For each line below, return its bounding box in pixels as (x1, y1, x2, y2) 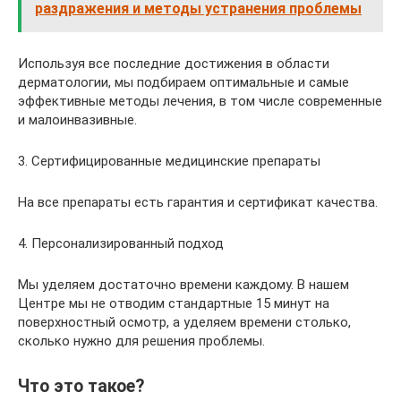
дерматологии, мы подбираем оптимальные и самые (18, 74, 349, 90)
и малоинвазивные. (18, 112, 137, 128)
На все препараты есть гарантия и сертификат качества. (18, 194, 378, 210)
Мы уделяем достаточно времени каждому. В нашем (18, 277, 349, 293)
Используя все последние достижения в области (18, 55, 329, 72)
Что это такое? (18, 376, 144, 397)
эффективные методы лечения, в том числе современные (18, 93, 382, 109)
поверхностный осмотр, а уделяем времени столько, (18, 314, 351, 330)
